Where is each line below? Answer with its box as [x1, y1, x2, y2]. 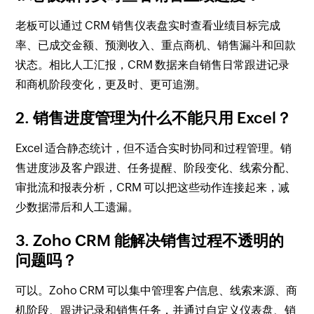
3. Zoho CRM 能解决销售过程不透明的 [15, 231, 285, 250]
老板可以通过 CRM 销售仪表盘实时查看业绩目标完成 [15, 18, 281, 32]
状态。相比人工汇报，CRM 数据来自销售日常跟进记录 [15, 57, 290, 71]
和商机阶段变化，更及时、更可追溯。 [15, 77, 207, 91]
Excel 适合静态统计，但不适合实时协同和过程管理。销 [15, 141, 292, 155]
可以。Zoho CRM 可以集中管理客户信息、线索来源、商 [15, 283, 298, 297]
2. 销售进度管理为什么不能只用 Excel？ [15, 109, 292, 127]
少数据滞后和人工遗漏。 [15, 200, 139, 214]
